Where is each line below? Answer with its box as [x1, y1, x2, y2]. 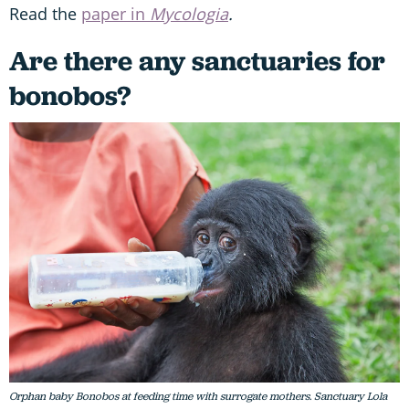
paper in [81, 2, 150, 25]
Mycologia [150, 2, 228, 25]
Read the [9, 2, 81, 25]
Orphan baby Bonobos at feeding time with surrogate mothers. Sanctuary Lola [9, 389, 387, 404]
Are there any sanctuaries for [9, 42, 385, 79]
